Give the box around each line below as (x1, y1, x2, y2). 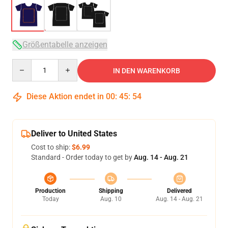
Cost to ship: (31, 143, 72, 151)
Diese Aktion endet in (24, 92, 106, 101)
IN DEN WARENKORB (113, 67, 180, 75)
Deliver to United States (31, 129, 117, 138)
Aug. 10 (100, 195, 122, 203)
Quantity (12, 60, 40, 68)
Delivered (167, 187, 192, 194)
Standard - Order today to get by (31, 153, 134, 161)
